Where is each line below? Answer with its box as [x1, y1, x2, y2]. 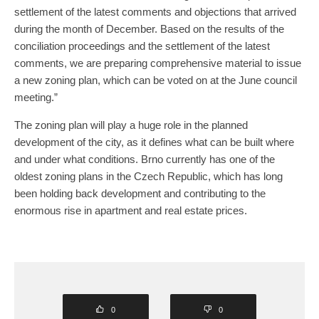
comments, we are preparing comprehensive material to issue [14, 57, 301, 70]
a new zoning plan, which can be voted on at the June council [14, 74, 297, 87]
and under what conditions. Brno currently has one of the [14, 153, 275, 166]
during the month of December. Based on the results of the [14, 23, 284, 36]
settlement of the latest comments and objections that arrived [14, 6, 296, 19]
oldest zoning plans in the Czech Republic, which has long [14, 170, 283, 183]
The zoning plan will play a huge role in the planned [14, 119, 248, 132]
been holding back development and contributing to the [14, 187, 266, 200]
